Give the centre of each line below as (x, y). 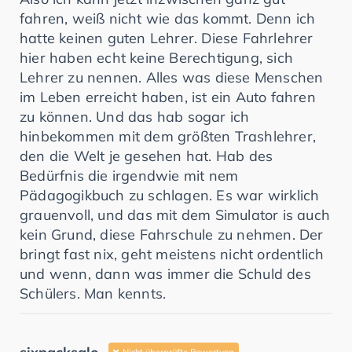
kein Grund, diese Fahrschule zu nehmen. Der (172, 234)
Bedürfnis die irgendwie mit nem (129, 175)
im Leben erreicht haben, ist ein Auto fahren (168, 97)
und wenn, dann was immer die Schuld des (165, 273)
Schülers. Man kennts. (93, 293)
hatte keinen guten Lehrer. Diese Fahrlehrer (167, 38)
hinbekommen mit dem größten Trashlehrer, (168, 136)
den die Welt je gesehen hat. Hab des (147, 156)
